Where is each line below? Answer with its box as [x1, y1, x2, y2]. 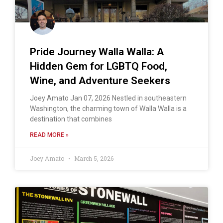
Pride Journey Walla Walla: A [30, 45, 164, 58]
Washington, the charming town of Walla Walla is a [30, 104, 187, 112]
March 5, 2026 [73, 154, 113, 162]
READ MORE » [30, 131, 69, 138]
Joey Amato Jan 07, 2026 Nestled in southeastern [30, 94, 187, 102]
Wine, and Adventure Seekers [30, 74, 170, 87]
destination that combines [30, 114, 112, 123]
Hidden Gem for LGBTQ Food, [30, 60, 167, 72]
